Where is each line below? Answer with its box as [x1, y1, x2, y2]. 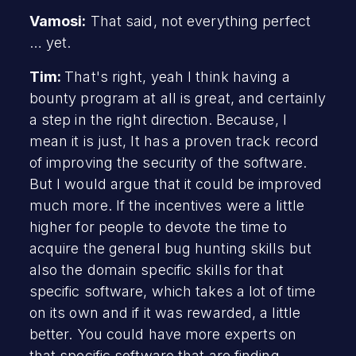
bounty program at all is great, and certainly [29, 89, 327, 106]
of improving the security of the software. [29, 153, 307, 171]
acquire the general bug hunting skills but [29, 239, 311, 257]
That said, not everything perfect [86, 12, 311, 29]
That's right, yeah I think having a [64, 68, 290, 85]
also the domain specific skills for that [29, 261, 284, 278]
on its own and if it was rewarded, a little [29, 304, 301, 321]
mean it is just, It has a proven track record [29, 132, 319, 149]
